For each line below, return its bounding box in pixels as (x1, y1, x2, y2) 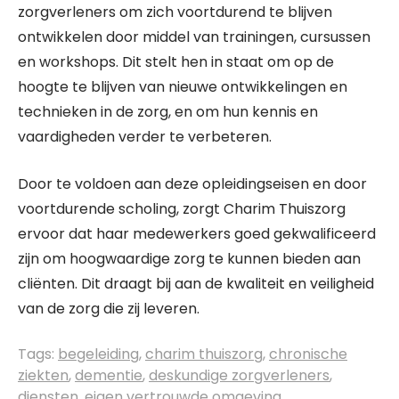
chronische (269, 344, 347, 364)
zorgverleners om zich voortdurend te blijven (18, 2, 332, 22)
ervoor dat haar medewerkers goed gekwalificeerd (18, 224, 376, 244)
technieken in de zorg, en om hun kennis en (18, 102, 318, 122)
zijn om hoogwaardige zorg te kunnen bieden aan (18, 248, 361, 269)
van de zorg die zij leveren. (18, 298, 199, 319)
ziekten (18, 365, 69, 386)
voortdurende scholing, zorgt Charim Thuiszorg (18, 199, 346, 219)
